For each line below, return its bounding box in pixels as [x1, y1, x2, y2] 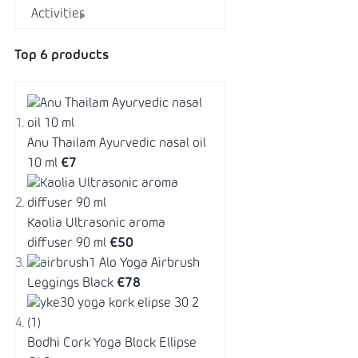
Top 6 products [14, 50, 109, 63]
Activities [31, 8, 85, 22]
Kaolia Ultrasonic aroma [27, 217, 165, 230]
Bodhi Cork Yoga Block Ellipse [27, 336, 197, 350]
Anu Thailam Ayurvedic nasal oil [27, 137, 206, 150]
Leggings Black [27, 276, 113, 290]
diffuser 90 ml [27, 237, 106, 250]
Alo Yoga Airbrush [99, 257, 200, 270]
